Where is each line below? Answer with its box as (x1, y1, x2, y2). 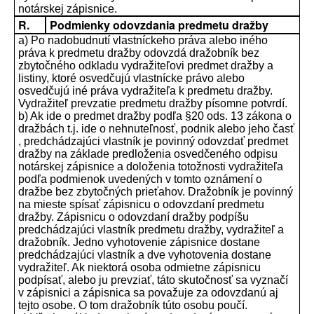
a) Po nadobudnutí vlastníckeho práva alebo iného (18, 34, 268, 46)
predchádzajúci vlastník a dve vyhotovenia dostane (18, 249, 271, 261)
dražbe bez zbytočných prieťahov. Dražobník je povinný (18, 186, 293, 198)
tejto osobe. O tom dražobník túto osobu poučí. (18, 299, 247, 311)
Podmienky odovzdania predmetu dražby (50, 17, 268, 33)
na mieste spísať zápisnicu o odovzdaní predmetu (18, 198, 264, 210)
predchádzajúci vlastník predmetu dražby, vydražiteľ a (18, 224, 284, 235)
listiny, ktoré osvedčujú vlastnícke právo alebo (18, 72, 245, 84)
